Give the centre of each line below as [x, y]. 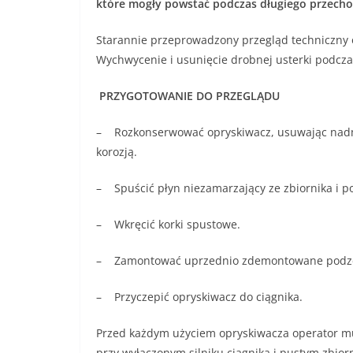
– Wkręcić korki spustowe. [168, 224]
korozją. [117, 151]
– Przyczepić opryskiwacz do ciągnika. [199, 296]
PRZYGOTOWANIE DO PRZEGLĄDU [190, 95]
